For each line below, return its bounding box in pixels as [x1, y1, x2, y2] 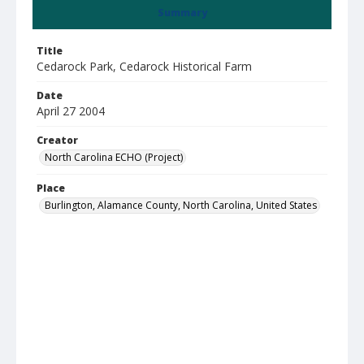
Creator [37, 133, 78, 147]
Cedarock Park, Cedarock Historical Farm [37, 58, 252, 74]
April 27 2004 [37, 103, 105, 119]
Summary [157, 6, 207, 19]
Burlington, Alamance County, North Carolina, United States [45, 198, 317, 212]
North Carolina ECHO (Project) [45, 150, 183, 164]
